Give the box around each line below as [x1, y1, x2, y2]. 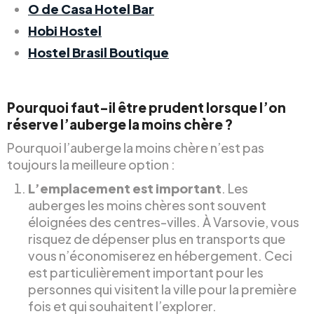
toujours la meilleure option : [7, 156, 175, 172]
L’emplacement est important [28, 179, 221, 196]
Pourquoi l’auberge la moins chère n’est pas [7, 139, 264, 156]
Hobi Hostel [28, 22, 102, 39]
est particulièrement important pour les [28, 264, 264, 280]
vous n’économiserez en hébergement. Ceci [28, 247, 292, 264]
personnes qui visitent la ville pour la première [28, 280, 296, 297]
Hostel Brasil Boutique [28, 43, 169, 60]
